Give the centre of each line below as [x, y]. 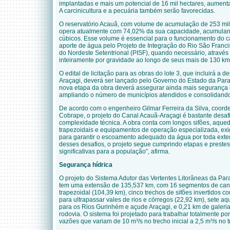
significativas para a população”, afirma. [115, 151]
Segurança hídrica [87, 165]
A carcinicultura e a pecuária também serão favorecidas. [138, 11]
